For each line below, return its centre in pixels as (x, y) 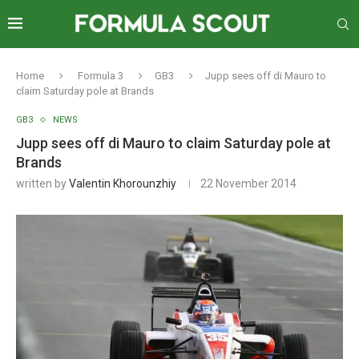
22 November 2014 (248, 184)
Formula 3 (101, 76)
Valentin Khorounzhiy (123, 184)
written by (42, 184)
